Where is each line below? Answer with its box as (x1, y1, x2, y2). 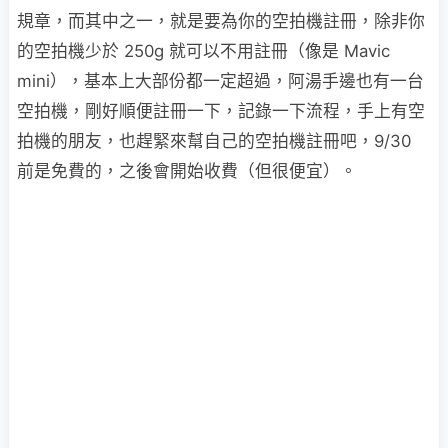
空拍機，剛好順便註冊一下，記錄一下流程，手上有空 (17, 101, 425, 121)
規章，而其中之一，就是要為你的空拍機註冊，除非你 (17, 11, 425, 31)
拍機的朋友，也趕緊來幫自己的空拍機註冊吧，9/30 (17, 131, 411, 151)
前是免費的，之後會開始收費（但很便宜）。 (17, 161, 357, 181)
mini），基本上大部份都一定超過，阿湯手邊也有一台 (17, 71, 424, 91)
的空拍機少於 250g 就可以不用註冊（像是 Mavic (17, 41, 390, 61)
